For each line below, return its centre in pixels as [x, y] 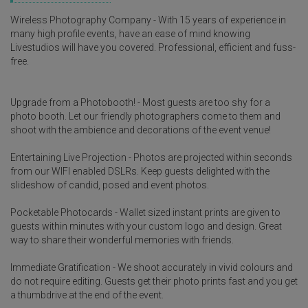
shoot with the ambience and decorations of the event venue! [141, 130]
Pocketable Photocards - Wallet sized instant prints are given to [145, 212]
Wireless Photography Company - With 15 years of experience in [148, 20]
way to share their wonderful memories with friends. [122, 240]
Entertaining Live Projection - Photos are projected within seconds [151, 157]
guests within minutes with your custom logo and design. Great [146, 226]
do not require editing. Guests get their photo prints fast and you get [154, 281]
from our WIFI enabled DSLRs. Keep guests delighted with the [140, 171]
